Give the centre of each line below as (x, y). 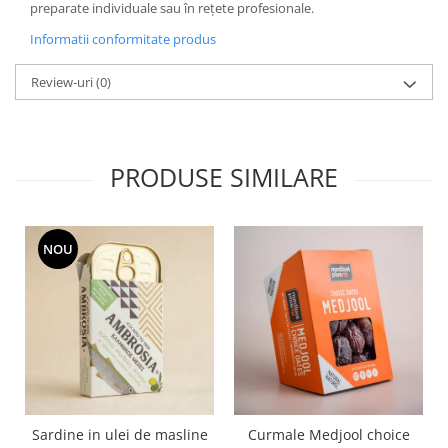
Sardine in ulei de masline (119, 434)
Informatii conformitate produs (123, 38)
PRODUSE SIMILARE (224, 176)
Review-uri (63, 81)
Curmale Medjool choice (328, 434)
